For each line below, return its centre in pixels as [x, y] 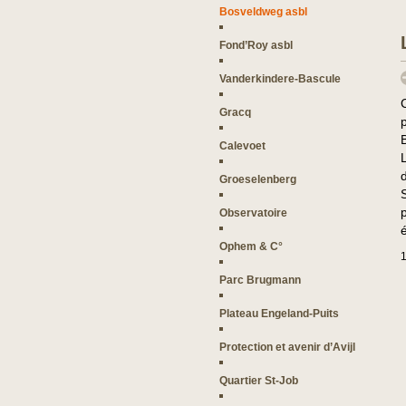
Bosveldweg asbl [263, 11]
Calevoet [242, 145]
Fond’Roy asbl [256, 45]
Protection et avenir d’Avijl [287, 347]
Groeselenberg [258, 179]
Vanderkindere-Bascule [280, 78]
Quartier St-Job [259, 380]
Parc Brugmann [260, 280]
